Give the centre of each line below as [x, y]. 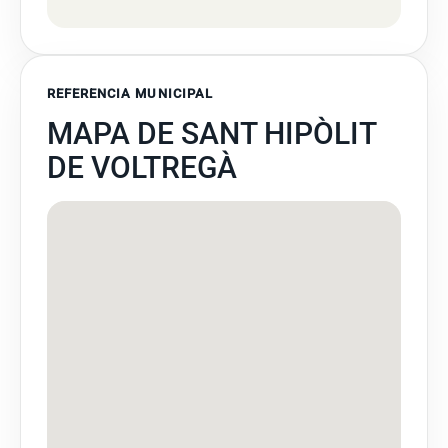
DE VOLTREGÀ [142, 167]
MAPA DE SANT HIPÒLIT [211, 133]
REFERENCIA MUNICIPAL [130, 93]
